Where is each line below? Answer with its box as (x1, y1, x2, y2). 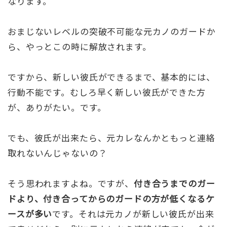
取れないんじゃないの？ (8, 146, 107, 160)
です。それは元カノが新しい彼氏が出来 (52, 207, 214, 220)
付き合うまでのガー (133, 177, 215, 190)
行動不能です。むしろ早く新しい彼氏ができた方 (8, 86, 206, 99)
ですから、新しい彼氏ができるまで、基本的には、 (8, 70, 215, 84)
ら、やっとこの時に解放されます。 (8, 40, 152, 53)
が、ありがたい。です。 (8, 101, 106, 114)
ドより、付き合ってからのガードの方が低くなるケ (8, 192, 215, 205)
